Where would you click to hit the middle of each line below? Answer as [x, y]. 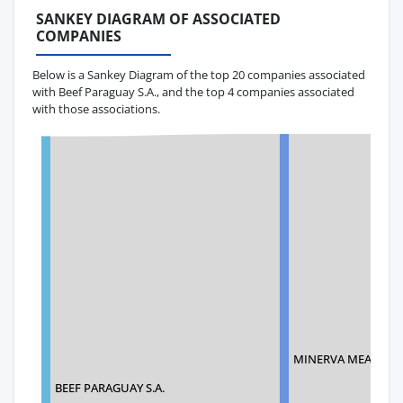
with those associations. [96, 108]
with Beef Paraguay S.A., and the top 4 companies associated [193, 91]
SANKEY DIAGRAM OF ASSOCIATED [158, 19]
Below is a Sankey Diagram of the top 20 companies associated [199, 74]
